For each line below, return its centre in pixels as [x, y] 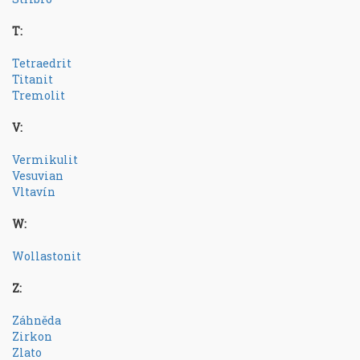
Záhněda [37, 320]
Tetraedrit [42, 63]
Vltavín [34, 192]
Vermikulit [45, 160]
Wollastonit [47, 256]
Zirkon [32, 336]
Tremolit [39, 95]
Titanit [33, 79]
